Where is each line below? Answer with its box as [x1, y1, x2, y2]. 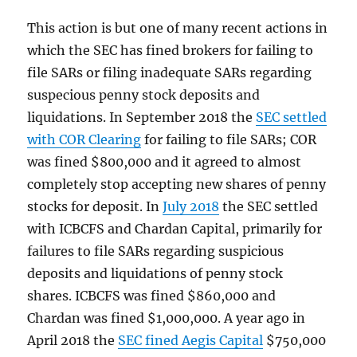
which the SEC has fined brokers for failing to [27, 42, 314, 58]
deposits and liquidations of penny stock [27, 265, 284, 281]
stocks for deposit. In [27, 198, 163, 214]
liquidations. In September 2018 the [27, 109, 257, 125]
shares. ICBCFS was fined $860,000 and [27, 288, 277, 304]
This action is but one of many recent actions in [27, 20, 328, 36]
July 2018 [163, 198, 220, 214]
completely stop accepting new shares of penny [27, 176, 327, 192]
